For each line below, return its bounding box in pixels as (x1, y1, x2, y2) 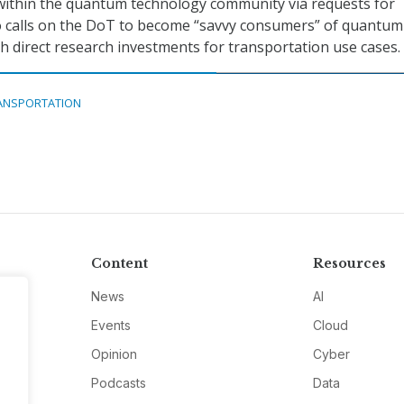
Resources (313, 255, 387, 272)
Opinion (90, 346, 137, 363)
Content (90, 255, 148, 272)
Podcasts (90, 375, 146, 391)
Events (90, 317, 131, 334)
